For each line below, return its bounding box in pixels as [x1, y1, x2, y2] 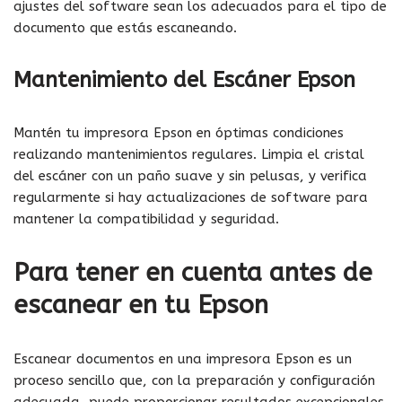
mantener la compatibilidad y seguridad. [13, 210, 279, 227]
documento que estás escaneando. [13, 19, 237, 36]
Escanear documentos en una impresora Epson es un [13, 350, 352, 367]
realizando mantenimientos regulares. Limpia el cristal [13, 145, 364, 162]
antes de [262, 257, 372, 287]
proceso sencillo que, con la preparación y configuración [13, 371, 375, 389]
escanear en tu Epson [13, 289, 268, 319]
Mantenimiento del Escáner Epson [13, 66, 355, 92]
